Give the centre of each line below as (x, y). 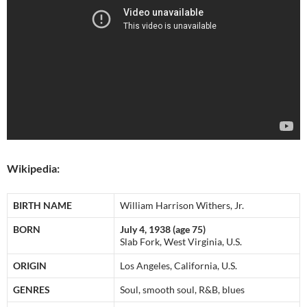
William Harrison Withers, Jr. (182, 206)
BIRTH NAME (42, 206)
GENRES (32, 290)
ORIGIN (30, 266)
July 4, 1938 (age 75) (163, 230)
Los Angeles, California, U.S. (179, 266)
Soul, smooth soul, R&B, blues (182, 290)
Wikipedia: (33, 169)
